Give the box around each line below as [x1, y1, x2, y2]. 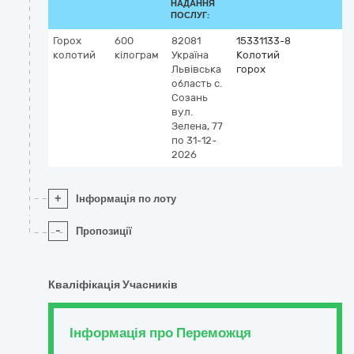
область [171, 77, 212, 89]
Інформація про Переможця [70, 325, 251, 341]
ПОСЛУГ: [171, 10, 209, 21]
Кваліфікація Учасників [48, 278, 178, 292]
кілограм [115, 49, 159, 61]
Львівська [171, 63, 221, 75]
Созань [171, 92, 208, 104]
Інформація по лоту [76, 193, 176, 205]
